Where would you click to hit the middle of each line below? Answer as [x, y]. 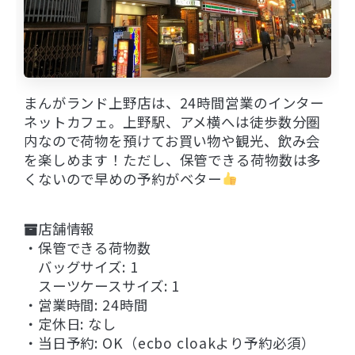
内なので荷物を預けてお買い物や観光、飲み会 [172, 140]
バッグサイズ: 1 [81, 266]
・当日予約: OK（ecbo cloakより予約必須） [170, 342]
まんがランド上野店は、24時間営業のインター [174, 102]
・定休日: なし [70, 323]
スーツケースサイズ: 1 [102, 285]
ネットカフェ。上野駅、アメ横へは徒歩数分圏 [172, 121]
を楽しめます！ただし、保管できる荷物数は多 [173, 159]
